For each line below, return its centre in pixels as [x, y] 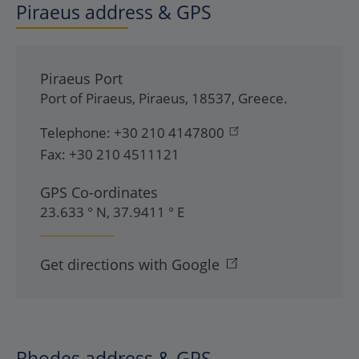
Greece [261, 98]
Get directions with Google [130, 264]
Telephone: [75, 133]
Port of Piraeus [86, 98]
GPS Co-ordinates [99, 192]
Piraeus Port [81, 79]
